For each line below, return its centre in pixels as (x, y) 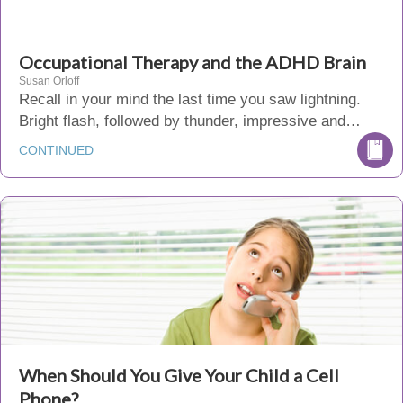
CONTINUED (56, 150)
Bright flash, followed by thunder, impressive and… (190, 121)
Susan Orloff (49, 81)
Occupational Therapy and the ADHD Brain (193, 62)
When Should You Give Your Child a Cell (179, 375)
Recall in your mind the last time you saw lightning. (190, 99)
